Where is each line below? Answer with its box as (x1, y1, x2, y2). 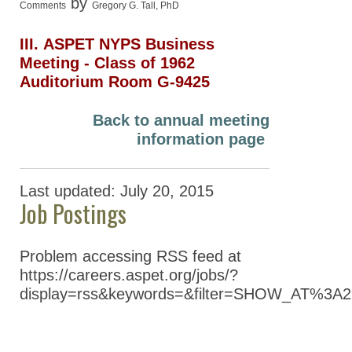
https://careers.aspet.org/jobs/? (20, 266, 238, 284)
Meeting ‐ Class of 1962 (20, 53, 195, 71)
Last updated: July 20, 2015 (20, 181, 214, 200)
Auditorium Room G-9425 (20, 72, 210, 90)
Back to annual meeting (93, 111, 270, 129)
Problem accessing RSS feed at (20, 247, 241, 265)
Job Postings (20, 195, 126, 231)
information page (137, 130, 266, 148)
